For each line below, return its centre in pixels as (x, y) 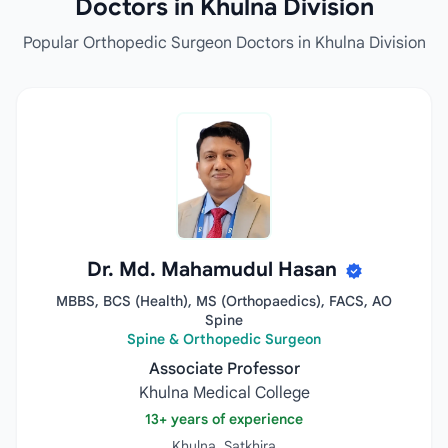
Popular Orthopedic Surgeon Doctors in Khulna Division (224, 43)
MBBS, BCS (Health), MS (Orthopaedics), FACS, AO (224, 301)
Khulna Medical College (224, 393)
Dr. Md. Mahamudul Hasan (214, 269)
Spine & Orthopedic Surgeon (224, 339)
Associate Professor (224, 369)
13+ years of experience (224, 419)
